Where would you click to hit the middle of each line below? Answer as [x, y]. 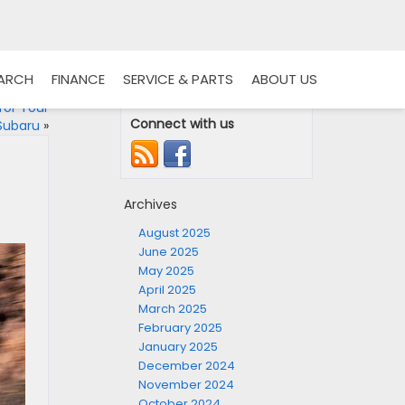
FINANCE [78, 80]
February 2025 [180, 328]
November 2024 [186, 385]
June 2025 [169, 252]
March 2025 [173, 309]
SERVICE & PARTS [178, 80]
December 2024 [187, 366]
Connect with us [182, 124]
